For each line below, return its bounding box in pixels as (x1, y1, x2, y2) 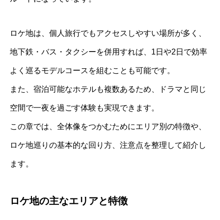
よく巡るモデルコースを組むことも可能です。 (10, 66, 175, 75)
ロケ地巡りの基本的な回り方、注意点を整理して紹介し (10, 140, 206, 149)
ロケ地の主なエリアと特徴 (10, 195, 128, 206)
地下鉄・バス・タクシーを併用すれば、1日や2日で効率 (10, 47, 207, 56)
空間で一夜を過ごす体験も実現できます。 (10, 103, 159, 112)
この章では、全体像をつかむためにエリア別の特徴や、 (10, 122, 206, 131)
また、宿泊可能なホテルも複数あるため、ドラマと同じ (10, 84, 206, 93)
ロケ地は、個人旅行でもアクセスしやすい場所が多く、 (10, 28, 206, 37)
